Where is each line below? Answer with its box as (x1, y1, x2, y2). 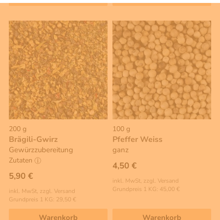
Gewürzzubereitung (9, 145, 73, 155)
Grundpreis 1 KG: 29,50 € (9, 195, 76, 203)
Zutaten (9, 155, 34, 165)
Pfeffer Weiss (112, 134, 163, 145)
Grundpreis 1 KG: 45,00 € (112, 185, 180, 193)
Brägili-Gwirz (9, 134, 58, 145)
